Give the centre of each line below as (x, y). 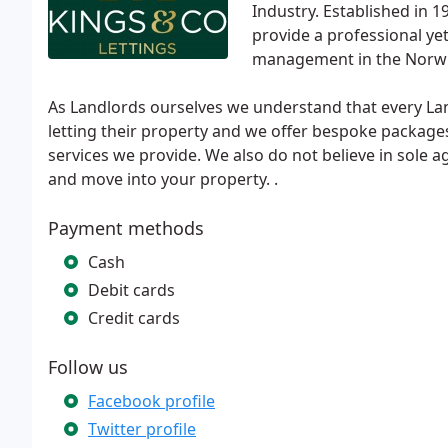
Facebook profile (151, 401)
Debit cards (131, 290)
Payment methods (126, 228)
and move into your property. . (163, 179)
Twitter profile (142, 429)
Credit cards (134, 318)
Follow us (88, 367)
